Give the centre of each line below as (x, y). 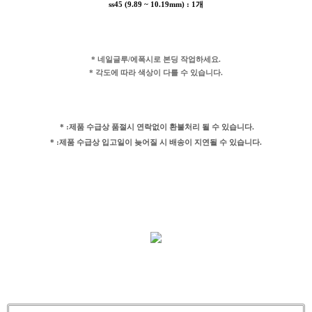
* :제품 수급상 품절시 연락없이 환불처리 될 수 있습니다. (157, 126)
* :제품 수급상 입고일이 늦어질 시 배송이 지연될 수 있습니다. (156, 142)
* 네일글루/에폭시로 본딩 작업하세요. (156, 59)
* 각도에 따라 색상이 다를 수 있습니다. (156, 72)
